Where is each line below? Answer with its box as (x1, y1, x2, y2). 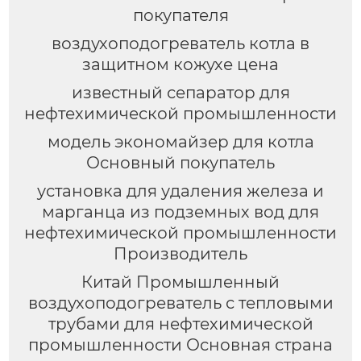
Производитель (114, 243, 247, 263)
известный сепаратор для (71, 82, 290, 102)
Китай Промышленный (81, 272, 280, 292)
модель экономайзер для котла (47, 131, 314, 151)
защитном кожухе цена (82, 54, 279, 74)
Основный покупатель (86, 152, 275, 172)
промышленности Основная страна (28, 334, 333, 355)
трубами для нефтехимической (48, 313, 313, 334)
